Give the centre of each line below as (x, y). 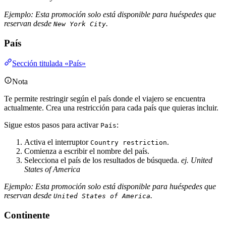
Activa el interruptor (57, 142)
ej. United (197, 160)
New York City (80, 24)
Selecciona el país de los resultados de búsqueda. (103, 160)
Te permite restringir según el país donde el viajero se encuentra (105, 99)
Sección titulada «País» (49, 64)
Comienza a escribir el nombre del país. (87, 151)
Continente (27, 215)
